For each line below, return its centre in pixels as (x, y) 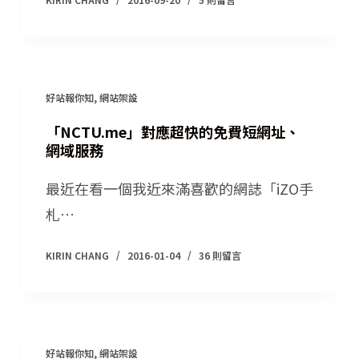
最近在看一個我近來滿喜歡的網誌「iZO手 (179, 188)
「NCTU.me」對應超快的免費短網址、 (172, 131)
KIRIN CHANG (77, 255)
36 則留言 (220, 255)
